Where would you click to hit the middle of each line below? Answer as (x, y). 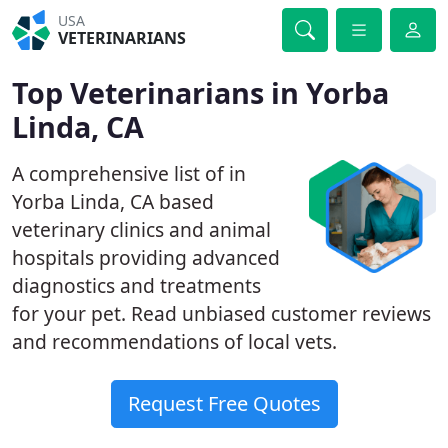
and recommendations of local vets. (174, 341)
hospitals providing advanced (146, 257)
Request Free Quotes (224, 403)
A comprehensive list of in (129, 173)
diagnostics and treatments (136, 285)
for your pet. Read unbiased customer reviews (221, 313)
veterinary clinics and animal (141, 229)
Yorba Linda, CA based (113, 201)
